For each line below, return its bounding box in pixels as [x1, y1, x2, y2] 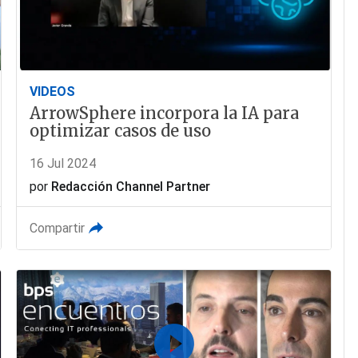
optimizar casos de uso [30, 120, 212, 141]
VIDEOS [30, 83, 76, 99]
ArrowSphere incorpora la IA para [30, 102, 300, 123]
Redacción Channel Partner [51, 178, 211, 194]
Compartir [30, 220, 86, 236]
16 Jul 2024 [30, 155, 97, 171]
